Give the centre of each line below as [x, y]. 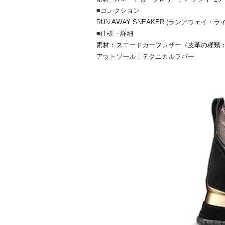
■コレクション [118, 11]
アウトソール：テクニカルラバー [145, 57]
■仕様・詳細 [115, 34]
